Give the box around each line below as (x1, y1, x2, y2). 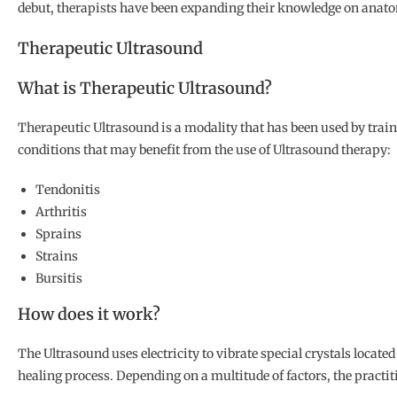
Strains (35, 248, 78, 265)
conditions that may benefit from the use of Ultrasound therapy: (18, 142, 391, 159)
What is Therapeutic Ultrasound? (18, 78, 272, 99)
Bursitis (35, 270, 82, 287)
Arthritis (35, 204, 87, 221)
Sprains (35, 226, 82, 243)
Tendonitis (35, 182, 100, 198)
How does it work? (18, 304, 160, 325)
